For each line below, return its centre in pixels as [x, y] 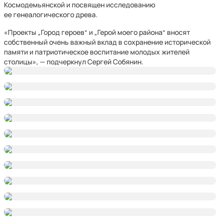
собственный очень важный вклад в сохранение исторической [107, 42]
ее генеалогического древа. [51, 14]
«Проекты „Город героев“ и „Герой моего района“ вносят [97, 32]
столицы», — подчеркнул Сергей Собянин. [74, 62]
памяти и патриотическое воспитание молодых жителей [97, 52]
